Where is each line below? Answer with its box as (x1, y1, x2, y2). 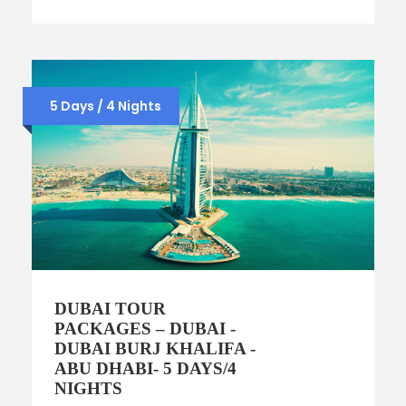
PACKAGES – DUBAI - (54, 319, 236, 339)
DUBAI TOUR (54, 299, 166, 319)
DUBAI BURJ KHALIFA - (54, 339, 256, 359)
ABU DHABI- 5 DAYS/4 (54, 359, 237, 379)
